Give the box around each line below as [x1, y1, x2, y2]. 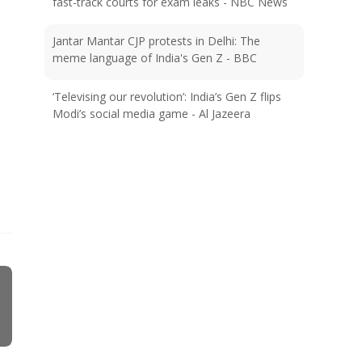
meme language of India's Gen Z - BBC [53, 50, 258, 65]
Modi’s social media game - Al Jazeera [53, 106, 251, 121]
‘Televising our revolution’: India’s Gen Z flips [53, 89, 282, 104]
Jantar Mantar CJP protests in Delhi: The [53, 33, 261, 48]
